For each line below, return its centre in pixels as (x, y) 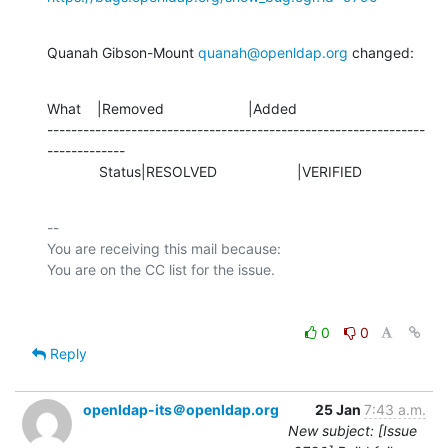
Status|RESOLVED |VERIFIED (230, 171)
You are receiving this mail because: (164, 248)
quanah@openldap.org (273, 52)
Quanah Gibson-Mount (122, 52)
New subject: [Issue (352, 430)
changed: (381, 52)
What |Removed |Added (172, 108)
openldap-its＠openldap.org (181, 409)
